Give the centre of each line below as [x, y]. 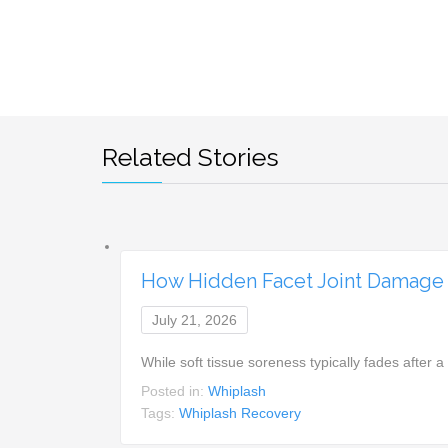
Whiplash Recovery [240, 412]
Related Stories [190, 157]
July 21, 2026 [195, 319]
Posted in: [175, 390]
